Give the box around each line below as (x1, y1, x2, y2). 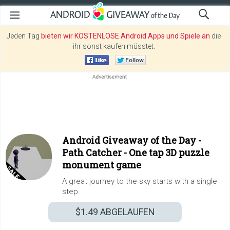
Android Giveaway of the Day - (62, 134, 201, 146)
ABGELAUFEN (98, 206, 155, 217)
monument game (62, 159, 141, 171)
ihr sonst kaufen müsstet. (72, 42, 155, 50)
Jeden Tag (7, 32, 41, 40)
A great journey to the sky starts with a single (62, 177, 217, 186)
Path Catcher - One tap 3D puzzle (62, 146, 209, 159)
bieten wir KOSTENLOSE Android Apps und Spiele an (41, 32, 210, 40)
